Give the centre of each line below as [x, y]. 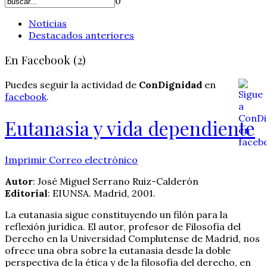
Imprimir [27, 159]
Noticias [48, 24]
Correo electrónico [93, 159]
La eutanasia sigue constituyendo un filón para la [116, 214]
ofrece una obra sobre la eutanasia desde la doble [118, 250]
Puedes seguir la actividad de [72, 84]
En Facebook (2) [45, 60]
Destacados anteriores [81, 35]
